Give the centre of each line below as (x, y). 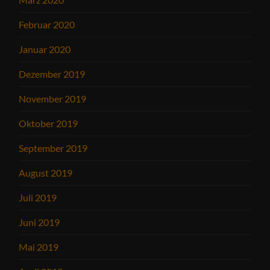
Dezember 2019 (52, 74)
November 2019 (53, 99)
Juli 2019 (38, 198)
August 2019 (46, 173)
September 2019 (53, 148)
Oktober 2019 (49, 124)
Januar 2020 (45, 49)
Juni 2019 (39, 222)
